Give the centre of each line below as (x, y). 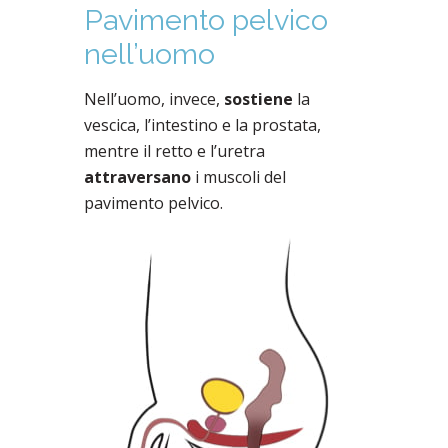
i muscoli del (238, 176)
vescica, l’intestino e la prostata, (202, 124)
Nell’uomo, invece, (154, 98)
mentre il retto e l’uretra (174, 150)
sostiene (258, 98)
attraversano (137, 176)
